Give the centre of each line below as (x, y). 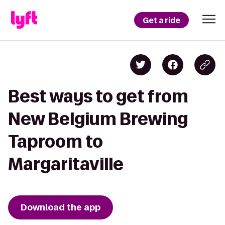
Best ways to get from (98, 96)
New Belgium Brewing (98, 119)
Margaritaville (66, 164)
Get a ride (161, 20)
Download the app (61, 207)
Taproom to (55, 141)
